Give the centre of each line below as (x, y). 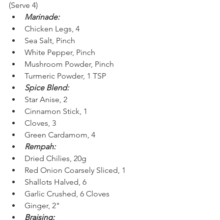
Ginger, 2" (42, 205)
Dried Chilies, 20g (55, 158)
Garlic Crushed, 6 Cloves (67, 193)
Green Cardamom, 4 (60, 135)
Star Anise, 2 (46, 99)
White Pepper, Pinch (60, 52)
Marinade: (42, 17)
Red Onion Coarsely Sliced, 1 (75, 170)
